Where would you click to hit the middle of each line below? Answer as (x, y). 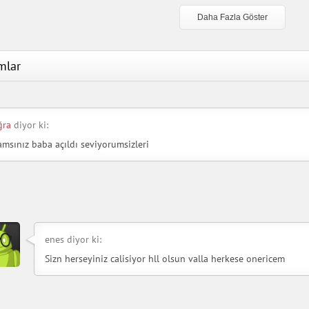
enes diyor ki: (73, 240)
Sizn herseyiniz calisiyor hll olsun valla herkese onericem (165, 259)
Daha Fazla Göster (232, 18)
